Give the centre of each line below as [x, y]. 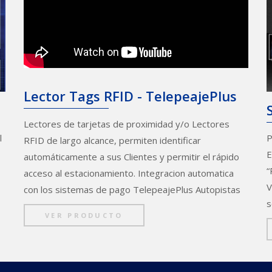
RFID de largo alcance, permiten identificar [112, 140]
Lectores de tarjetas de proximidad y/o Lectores [127, 124]
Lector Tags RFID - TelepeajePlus [130, 96]
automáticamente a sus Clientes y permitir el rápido [131, 156]
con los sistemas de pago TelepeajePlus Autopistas [132, 189]
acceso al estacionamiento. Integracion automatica [129, 173]
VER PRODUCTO [84, 215]
